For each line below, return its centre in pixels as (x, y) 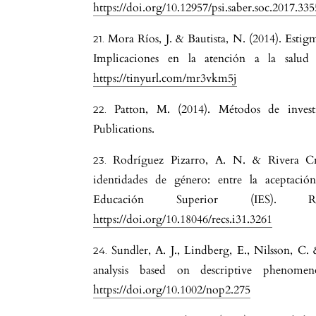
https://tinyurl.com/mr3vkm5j (165, 79)
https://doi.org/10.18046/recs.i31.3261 (183, 220)
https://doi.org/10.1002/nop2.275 (172, 290)
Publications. (124, 129)
